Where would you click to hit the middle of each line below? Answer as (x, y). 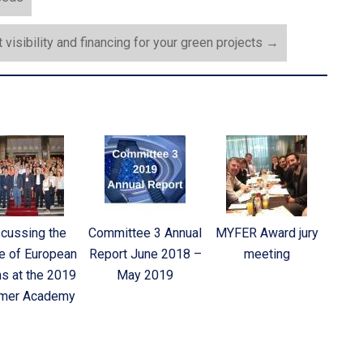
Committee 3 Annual (145, 233)
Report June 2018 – (145, 254)
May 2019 (145, 275)
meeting (267, 254)
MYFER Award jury (267, 233)
